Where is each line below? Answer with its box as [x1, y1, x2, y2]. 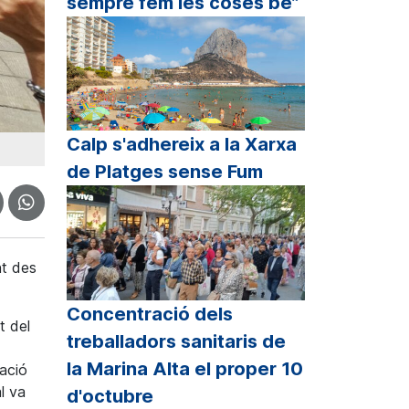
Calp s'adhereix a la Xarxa [67, 133, 297, 156]
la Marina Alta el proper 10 [67, 357, 303, 380]
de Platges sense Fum [67, 161, 263, 184]
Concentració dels [67, 302, 233, 325]
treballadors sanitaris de [67, 330, 286, 352]
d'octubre [67, 384, 153, 407]
